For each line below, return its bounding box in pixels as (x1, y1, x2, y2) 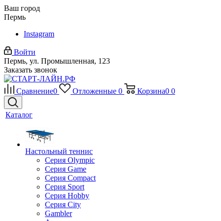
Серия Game (45, 165, 86, 173)
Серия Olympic (45, 156, 95, 164)
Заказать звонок (4, 66, 57, 74)
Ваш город (4, 4, 40, 12)
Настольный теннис (25, 147, 93, 155)
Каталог (5, 110, 33, 119)
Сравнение (16, 87, 53, 95)
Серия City (45, 200, 81, 209)
